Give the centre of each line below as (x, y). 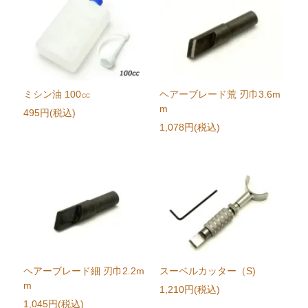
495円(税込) (50, 113)
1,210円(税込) (189, 290)
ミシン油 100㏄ (57, 95)
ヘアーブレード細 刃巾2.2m (84, 271)
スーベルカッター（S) (207, 271)
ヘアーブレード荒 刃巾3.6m (220, 95)
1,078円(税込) (189, 128)
